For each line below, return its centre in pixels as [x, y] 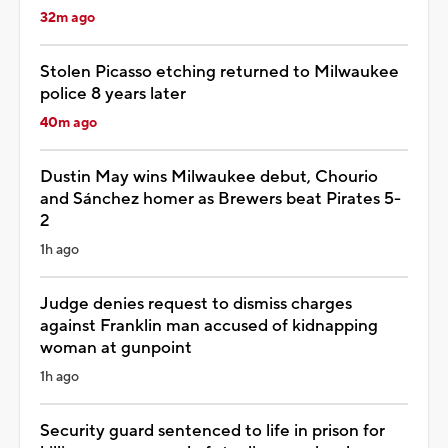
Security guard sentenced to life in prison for [212, 430]
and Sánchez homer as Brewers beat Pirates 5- [220, 198]
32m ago [67, 17]
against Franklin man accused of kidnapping [209, 325]
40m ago [68, 122]
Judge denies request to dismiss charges [196, 303]
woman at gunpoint [116, 347]
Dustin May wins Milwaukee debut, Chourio [209, 176]
